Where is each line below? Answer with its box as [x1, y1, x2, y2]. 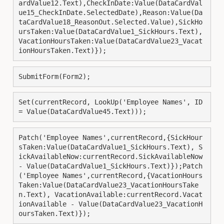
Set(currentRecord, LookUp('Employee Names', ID [18, 98, 202, 106]
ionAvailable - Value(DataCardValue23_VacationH [18, 199, 202, 208]
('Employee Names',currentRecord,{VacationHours [18, 171, 202, 179]
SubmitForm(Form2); [18, 72, 90, 80]
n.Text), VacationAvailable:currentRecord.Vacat [18, 190, 202, 198]
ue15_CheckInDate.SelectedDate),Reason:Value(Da [18, 8, 202, 16]
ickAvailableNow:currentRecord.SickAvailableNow [18, 152, 202, 160]
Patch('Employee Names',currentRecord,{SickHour [18, 133, 202, 141]
